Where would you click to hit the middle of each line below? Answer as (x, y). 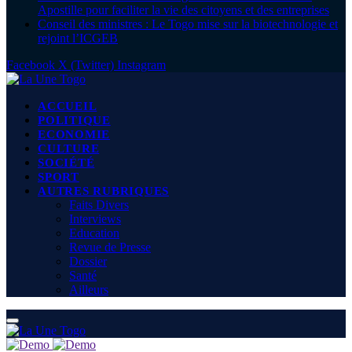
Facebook (31, 65)
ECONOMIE (74, 135)
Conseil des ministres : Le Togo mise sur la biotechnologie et (188, 24)
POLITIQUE (74, 121)
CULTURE (69, 149)
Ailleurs (89, 290)
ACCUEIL (68, 106)
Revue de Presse (110, 247)
